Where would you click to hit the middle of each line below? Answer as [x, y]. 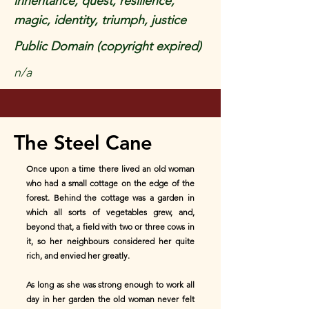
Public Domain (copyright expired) [108, 46]
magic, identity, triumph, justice [100, 20]
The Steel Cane [83, 142]
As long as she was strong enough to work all [110, 285]
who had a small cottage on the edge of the [110, 183]
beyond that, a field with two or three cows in [110, 227]
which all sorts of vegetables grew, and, [110, 212]
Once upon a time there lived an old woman [110, 169]
